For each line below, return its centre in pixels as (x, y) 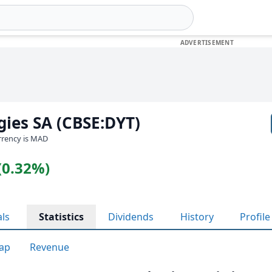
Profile (255, 217)
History (197, 217)
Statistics (61, 217)
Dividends (131, 217)
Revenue (49, 247)
